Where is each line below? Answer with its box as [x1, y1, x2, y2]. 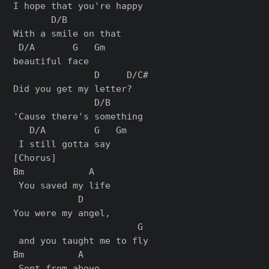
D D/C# [13, 70, 149, 80]
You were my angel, [13, 208, 111, 219]
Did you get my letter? [13, 83, 133, 94]
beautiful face [13, 56, 89, 67]
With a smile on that [13, 28, 127, 39]
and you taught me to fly [13, 235, 149, 246]
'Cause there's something [13, 111, 144, 122]
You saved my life [13, 180, 111, 191]
